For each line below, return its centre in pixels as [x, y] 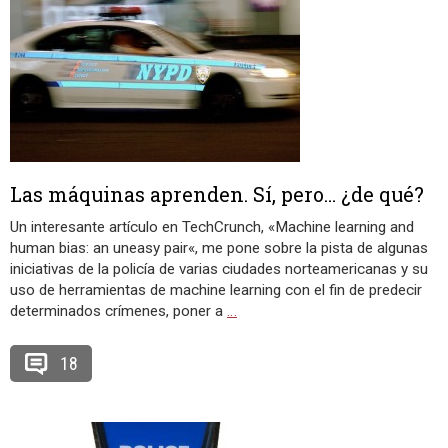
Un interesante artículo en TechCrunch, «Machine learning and [212, 227]
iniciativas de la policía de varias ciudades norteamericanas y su [219, 269]
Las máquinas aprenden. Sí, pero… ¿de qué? [217, 194]
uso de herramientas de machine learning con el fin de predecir [216, 290]
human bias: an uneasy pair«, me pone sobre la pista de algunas [219, 248]
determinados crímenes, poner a [118, 311]
